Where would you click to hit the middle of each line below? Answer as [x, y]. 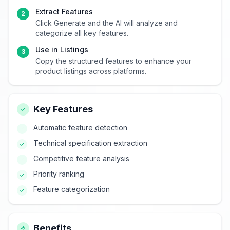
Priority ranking [59, 174]
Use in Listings [62, 50]
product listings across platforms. [91, 71]
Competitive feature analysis [81, 158]
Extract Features [64, 12]
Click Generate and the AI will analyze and [107, 23]
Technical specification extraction [90, 143]
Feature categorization [72, 189]
